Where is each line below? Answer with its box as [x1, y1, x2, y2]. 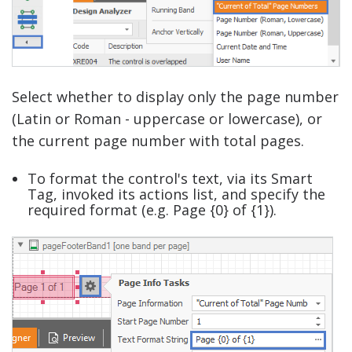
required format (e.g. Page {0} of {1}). [27, 200, 277, 220]
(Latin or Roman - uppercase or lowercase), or [12, 109, 322, 129]
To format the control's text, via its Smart [27, 169, 313, 189]
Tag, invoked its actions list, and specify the [27, 185, 325, 204]
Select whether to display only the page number [12, 87, 339, 107]
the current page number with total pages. [12, 131, 304, 151]
